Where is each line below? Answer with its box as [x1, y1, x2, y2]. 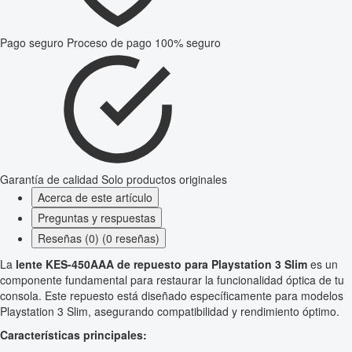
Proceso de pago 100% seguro [67, 35, 221, 51]
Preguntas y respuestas [38, 210, 156, 226]
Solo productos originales [101, 171, 227, 188]
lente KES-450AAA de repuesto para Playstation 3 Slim [16, 256, 307, 273]
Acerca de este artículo [38, 189, 152, 206]
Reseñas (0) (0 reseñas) [38, 230, 159, 247]
